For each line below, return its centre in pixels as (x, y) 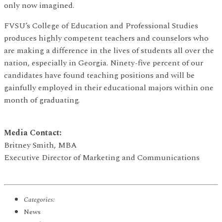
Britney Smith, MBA (40, 145)
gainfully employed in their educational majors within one (109, 88)
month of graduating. (42, 100)
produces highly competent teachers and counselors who (106, 38)
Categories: (39, 200)
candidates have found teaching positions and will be (99, 76)
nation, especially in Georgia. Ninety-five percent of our (104, 63)
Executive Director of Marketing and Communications (102, 158)
